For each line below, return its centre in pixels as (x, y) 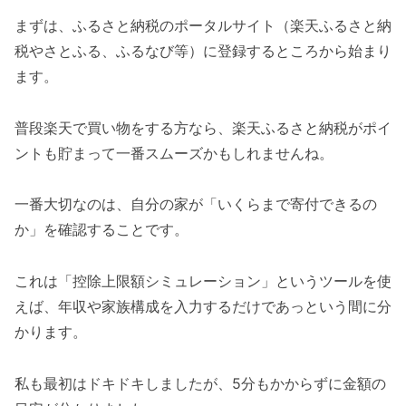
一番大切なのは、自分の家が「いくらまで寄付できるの (196, 204)
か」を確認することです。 (101, 230)
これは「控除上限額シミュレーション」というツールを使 (203, 281)
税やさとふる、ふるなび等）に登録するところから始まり (203, 50)
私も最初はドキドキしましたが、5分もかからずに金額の (200, 383)
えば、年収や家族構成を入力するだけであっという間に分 (203, 307)
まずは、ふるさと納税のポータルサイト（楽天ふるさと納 (203, 25)
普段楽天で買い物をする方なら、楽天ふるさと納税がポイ (203, 127)
